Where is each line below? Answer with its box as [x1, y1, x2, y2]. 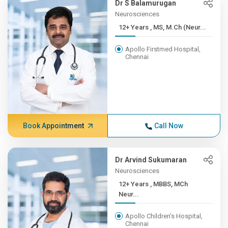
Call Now [154, 122, 183, 130]
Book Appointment [22, 122, 84, 130]
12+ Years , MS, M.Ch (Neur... [150, 23, 207, 31]
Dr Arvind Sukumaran [115, 156, 187, 164]
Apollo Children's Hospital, [125, 212, 203, 220]
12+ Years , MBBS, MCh [119, 180, 151, 188]
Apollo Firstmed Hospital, [125, 45, 201, 53]
